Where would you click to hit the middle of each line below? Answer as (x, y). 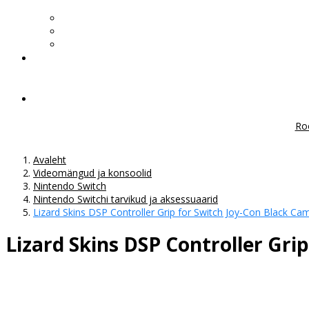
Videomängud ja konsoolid (92, 172)
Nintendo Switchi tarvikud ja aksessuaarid (126, 199)
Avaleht (50, 159)
